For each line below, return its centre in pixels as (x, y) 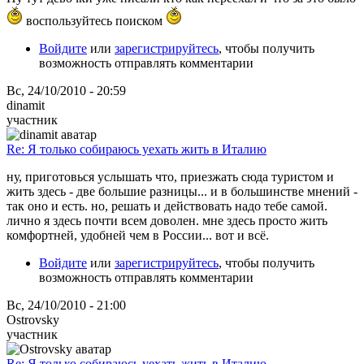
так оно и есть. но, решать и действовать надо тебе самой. (167, 206)
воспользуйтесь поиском (94, 20)
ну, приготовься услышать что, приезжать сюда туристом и (170, 176)
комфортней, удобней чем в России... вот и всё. (138, 235)
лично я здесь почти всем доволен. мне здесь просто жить (167, 220)
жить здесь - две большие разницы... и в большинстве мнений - (182, 191)
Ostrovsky (33, 319)
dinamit (26, 105)
